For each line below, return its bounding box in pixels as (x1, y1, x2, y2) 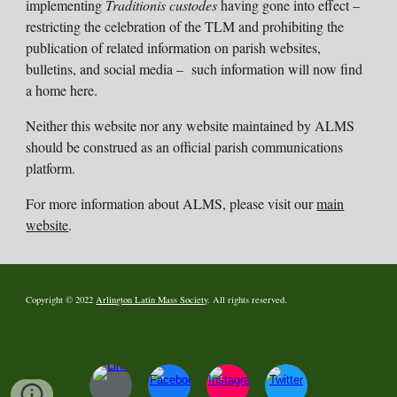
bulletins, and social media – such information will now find (26, 59, 363, 78)
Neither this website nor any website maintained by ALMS (26, 116, 355, 135)
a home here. (26, 81, 98, 99)
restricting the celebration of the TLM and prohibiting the (26, 17, 345, 35)
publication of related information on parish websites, (26, 38, 322, 57)
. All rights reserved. (207, 293, 288, 306)
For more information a (26, 194, 155, 213)
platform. (26, 159, 76, 177)
